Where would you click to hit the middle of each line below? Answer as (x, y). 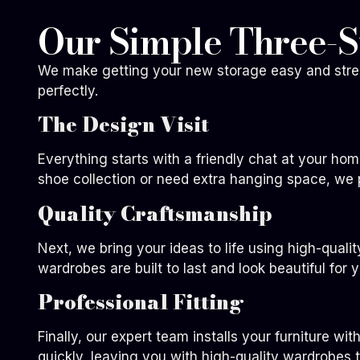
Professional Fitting (141, 303)
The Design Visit (123, 125)
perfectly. (68, 90)
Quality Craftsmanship (155, 213)
